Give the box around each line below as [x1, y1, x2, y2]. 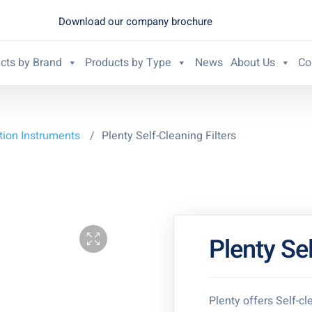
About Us [230, 54, 275, 71]
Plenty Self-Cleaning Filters [102, 127, 236, 144]
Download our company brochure [58, 13, 212, 29]
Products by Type [85, 54, 172, 71]
